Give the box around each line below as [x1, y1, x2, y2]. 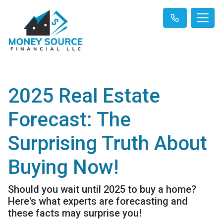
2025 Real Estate [8, 84, 160, 108]
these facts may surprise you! [8, 207, 142, 219]
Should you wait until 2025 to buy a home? [8, 183, 196, 195]
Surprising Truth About [8, 131, 207, 155]
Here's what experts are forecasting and [8, 195, 188, 207]
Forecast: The [8, 108, 131, 131]
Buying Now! [8, 155, 118, 179]
